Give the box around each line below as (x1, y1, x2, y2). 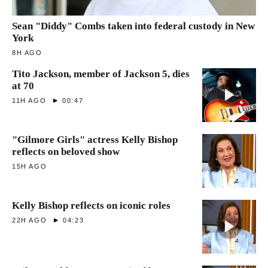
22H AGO (12, 216, 47, 224)
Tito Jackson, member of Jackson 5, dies (12, 68, 190, 80)
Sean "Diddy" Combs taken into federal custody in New (12, 20, 255, 32)
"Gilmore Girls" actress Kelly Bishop (12, 133, 178, 145)
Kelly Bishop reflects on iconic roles (12, 199, 170, 211)
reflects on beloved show (12, 145, 120, 157)
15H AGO (12, 162, 47, 170)
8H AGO (12, 48, 42, 56)
